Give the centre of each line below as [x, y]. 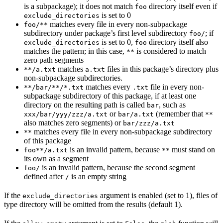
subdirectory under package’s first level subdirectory [107, 33]
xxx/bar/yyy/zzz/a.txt [66, 114]
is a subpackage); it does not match [79, 6]
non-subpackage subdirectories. [73, 78]
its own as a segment [56, 158]
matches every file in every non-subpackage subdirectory [122, 131]
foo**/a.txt [46, 150]
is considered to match [170, 51]
